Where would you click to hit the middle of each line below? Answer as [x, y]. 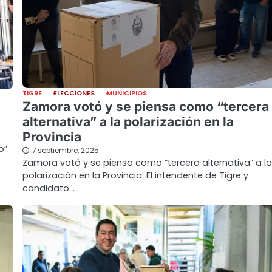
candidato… [49, 189]
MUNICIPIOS [127, 93]
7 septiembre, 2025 [66, 151]
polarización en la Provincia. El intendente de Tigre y [135, 176]
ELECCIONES [74, 93]
